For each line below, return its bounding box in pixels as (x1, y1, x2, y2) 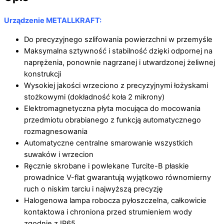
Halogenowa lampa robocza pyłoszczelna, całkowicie (24, 196, 206, 205)
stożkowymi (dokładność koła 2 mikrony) (24, 92, 164, 102)
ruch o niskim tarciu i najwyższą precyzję (24, 184, 163, 194)
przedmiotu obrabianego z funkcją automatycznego (24, 115, 201, 125)
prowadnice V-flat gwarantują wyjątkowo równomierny (24, 173, 211, 182)
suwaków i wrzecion (24, 150, 93, 159)
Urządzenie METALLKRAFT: (4, 16, 101, 25)
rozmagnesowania (24, 127, 87, 136)
